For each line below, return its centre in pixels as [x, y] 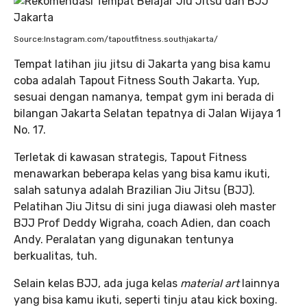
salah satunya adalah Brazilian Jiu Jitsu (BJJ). [134, 190]
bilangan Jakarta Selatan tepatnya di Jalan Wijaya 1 [147, 113]
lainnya [259, 283]
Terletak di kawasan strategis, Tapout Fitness [130, 157]
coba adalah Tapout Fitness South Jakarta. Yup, [137, 80]
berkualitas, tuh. [56, 256]
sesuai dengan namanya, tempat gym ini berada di [144, 97]
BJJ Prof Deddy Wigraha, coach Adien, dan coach [142, 223]
